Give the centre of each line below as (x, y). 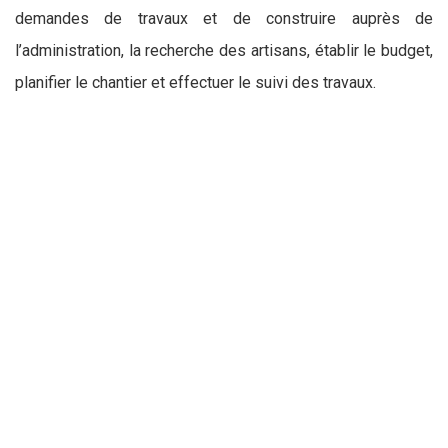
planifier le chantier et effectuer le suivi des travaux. (195, 82)
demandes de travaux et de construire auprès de (224, 18)
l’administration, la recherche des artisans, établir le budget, (224, 50)
